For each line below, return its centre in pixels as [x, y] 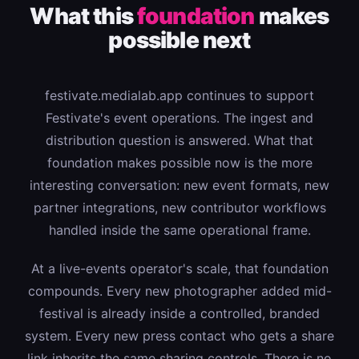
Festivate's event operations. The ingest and [179, 117]
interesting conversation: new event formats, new [179, 185]
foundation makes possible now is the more [179, 162]
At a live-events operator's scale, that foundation [179, 268]
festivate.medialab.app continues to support [179, 95]
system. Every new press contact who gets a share [179, 335]
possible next [179, 40]
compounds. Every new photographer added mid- [179, 290]
